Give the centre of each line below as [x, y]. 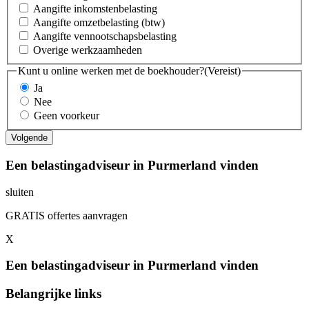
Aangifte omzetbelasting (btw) [99, 22]
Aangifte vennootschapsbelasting [105, 36]
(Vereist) [222, 70]
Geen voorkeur [67, 116]
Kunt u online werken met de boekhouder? [111, 70]
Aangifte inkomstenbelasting [95, 8]
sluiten [20, 192]
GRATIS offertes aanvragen [67, 215]
